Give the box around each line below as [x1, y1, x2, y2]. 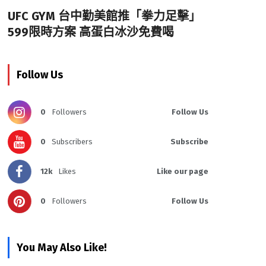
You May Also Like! [16, 241, 107, 255]
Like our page [156, 167, 208, 176]
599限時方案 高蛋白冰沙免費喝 [7, 25, 174, 40]
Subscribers [51, 137, 93, 147]
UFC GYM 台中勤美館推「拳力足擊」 [7, 9, 201, 24]
